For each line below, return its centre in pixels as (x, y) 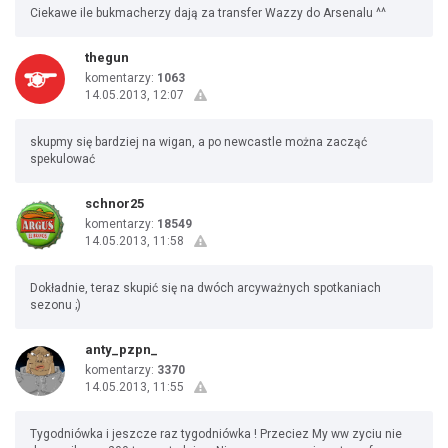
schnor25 (114, 203)
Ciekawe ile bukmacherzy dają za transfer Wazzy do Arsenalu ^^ (208, 13)
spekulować (62, 159)
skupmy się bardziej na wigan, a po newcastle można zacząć (198, 142)
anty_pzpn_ (121, 349)
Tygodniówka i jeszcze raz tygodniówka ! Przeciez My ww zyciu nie (216, 434)
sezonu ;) (55, 305)
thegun (107, 57)
